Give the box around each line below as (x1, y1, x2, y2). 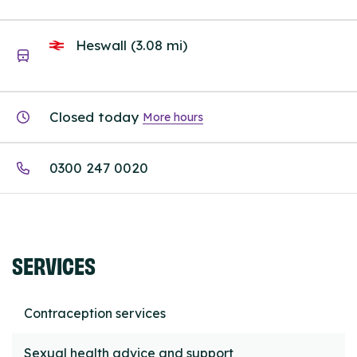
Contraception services (24, 305, 166, 322)
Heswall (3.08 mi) (72, 36, 187, 53)
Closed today (49, 108, 139, 126)
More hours (143, 109, 203, 124)
